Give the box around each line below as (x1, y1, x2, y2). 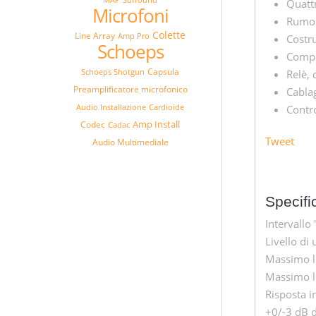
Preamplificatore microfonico (73, 83, 188, 95)
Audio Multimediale (92, 135, 169, 148)
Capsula (147, 65, 179, 78)
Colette (152, 28, 186, 42)
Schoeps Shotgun (81, 66, 145, 77)
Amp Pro (118, 30, 150, 41)
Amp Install (133, 118, 180, 131)
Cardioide (149, 101, 184, 112)
